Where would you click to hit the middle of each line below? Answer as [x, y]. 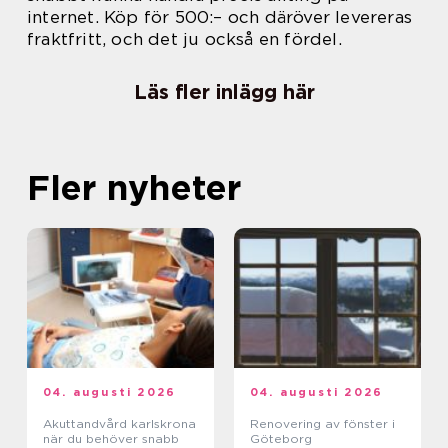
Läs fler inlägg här [224, 92]
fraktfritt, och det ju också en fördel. [184, 39]
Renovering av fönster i [322, 424]
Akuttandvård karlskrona [119, 424]
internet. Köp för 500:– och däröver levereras [220, 17]
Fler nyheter [134, 187]
